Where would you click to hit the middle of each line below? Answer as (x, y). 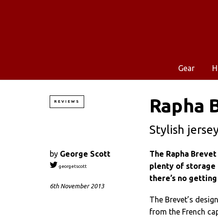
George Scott (85, 154)
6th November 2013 (77, 186)
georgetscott (72, 166)
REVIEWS (67, 101)
